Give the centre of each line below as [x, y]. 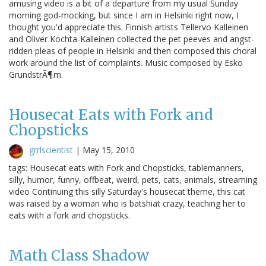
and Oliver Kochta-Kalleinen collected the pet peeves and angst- [132, 39]
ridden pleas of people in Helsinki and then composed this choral [133, 50]
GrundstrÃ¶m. [36, 74]
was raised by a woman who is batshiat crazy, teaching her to [127, 203]
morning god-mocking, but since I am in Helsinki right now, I [124, 15]
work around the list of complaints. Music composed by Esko [126, 62]
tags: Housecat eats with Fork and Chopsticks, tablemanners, [126, 167]
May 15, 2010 [109, 150]
